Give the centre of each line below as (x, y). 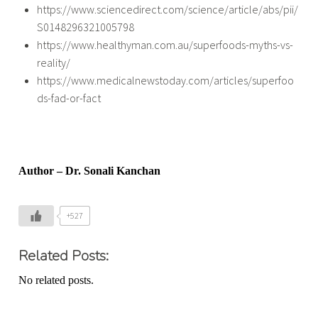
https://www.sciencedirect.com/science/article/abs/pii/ (167, 10)
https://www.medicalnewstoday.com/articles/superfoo (165, 81)
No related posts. (56, 280)
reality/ (53, 63)
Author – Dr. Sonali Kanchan (90, 170)
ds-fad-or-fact (68, 98)
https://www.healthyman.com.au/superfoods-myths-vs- (165, 45)
